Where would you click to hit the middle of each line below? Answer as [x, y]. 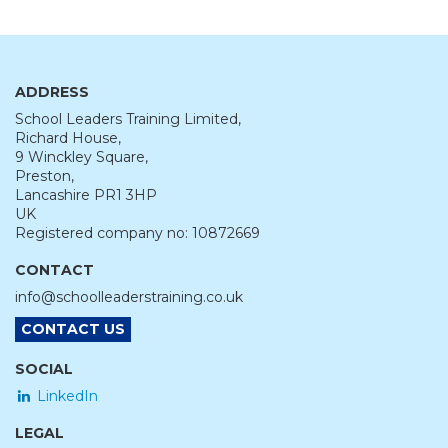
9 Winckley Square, [81, 156]
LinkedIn [65, 395]
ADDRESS [52, 91]
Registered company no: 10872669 [137, 232]
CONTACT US [73, 328]
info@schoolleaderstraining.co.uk [129, 296]
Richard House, [68, 137]
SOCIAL [44, 368]
